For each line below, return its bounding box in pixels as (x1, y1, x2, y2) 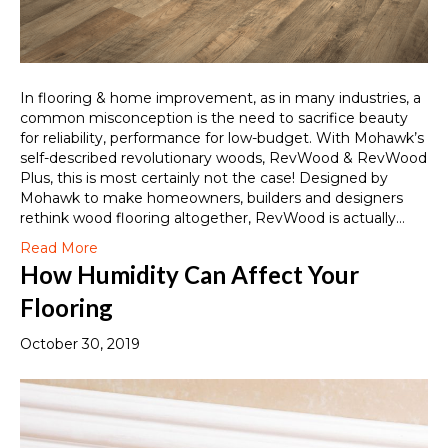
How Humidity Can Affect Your (20, 260, 359, 290)
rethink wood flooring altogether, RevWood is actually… (20, 209, 405, 228)
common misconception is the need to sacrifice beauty (20, 109, 408, 128)
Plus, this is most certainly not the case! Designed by (20, 169, 388, 188)
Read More (20, 239, 98, 258)
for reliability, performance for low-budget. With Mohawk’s (20, 129, 424, 148)
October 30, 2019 (20, 335, 140, 354)
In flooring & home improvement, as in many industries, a (20, 89, 421, 108)
